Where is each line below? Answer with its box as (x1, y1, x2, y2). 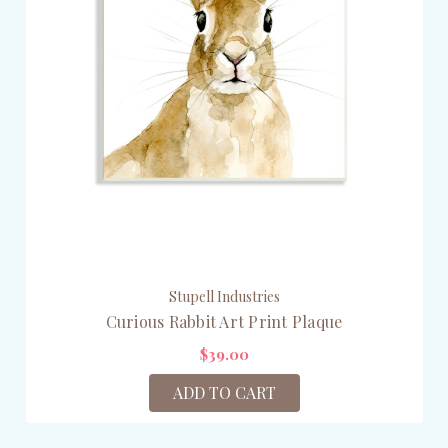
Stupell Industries (168, 287, 280, 307)
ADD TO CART (172, 382, 276, 404)
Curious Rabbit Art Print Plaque (105, 311, 343, 333)
